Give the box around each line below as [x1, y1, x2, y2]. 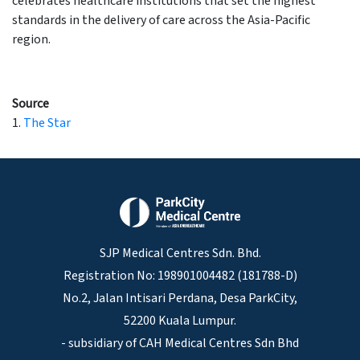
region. [12, 30, 51, 48]
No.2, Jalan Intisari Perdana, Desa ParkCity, [63, 288, 297, 307]
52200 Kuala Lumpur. [124, 311, 236, 329]
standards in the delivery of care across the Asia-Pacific [12, 10, 310, 29]
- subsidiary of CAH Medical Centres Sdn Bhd [61, 333, 299, 352]
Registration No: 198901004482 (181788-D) [63, 266, 297, 284]
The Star [23, 113, 71, 132]
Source [12, 94, 49, 112]
